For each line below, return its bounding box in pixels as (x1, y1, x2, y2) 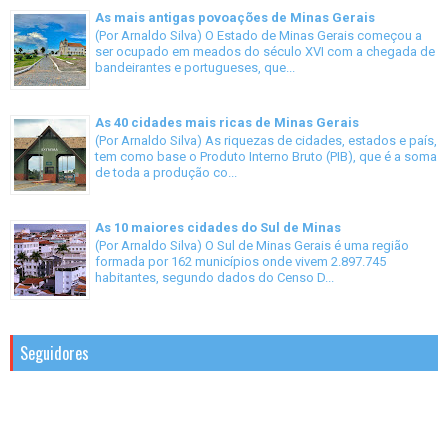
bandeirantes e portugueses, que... (95, 60, 295, 76)
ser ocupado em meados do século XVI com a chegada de (95, 44, 435, 60)
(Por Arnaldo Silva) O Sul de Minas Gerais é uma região (95, 238, 409, 254)
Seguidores (20, 340, 89, 365)
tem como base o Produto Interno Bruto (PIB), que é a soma (95, 149, 437, 165)
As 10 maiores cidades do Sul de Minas (95, 219, 341, 235)
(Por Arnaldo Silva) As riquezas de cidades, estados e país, (95, 133, 437, 149)
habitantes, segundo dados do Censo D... (95, 270, 334, 286)
